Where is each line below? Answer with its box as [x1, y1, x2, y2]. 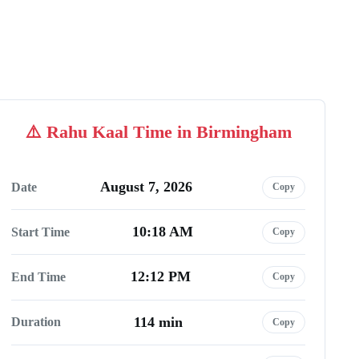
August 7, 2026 [100, 179, 192, 196]
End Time [11, 269, 66, 284]
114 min [134, 313, 183, 330]
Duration [11, 315, 61, 329]
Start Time [11, 224, 70, 239]
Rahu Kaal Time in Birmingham [46, 123, 292, 142]
